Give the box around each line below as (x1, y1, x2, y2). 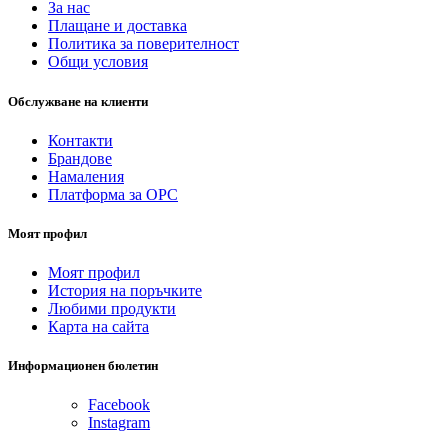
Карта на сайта (48, 318, 149, 336)
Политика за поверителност (48, 35, 239, 53)
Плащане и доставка (48, 17, 187, 35)
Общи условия (48, 53, 148, 71)
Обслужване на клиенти (8, 93, 148, 109)
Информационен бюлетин (8, 358, 158, 374)
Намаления (48, 167, 124, 185)
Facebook (88, 396, 150, 414)
